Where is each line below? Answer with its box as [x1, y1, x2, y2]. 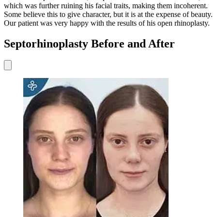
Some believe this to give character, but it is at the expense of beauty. [4, 10, 213, 19]
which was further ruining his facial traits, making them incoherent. [4, 1, 208, 10]
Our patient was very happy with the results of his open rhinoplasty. [4, 19, 210, 28]
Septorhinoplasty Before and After [4, 37, 175, 50]
